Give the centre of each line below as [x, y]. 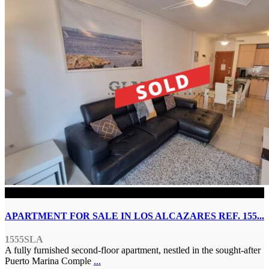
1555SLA [24, 240]
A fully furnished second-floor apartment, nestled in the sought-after [133, 250]
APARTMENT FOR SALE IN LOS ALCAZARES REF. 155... [134, 216]
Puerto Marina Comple [49, 261]
